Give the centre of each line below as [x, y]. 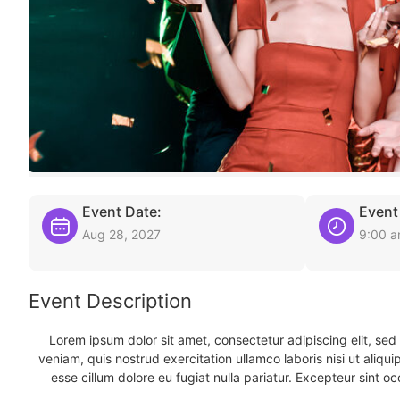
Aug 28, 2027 [121, 234]
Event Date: [122, 212]
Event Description [110, 301]
